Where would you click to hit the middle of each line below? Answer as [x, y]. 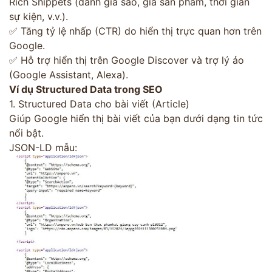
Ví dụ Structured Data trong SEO [86, 89]
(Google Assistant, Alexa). [69, 74]
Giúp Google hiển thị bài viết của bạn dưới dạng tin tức [136, 118]
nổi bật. [26, 133]
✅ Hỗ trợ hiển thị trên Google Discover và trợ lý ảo [127, 60]
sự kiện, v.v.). [39, 16]
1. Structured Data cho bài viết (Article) [99, 104]
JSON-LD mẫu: [43, 147]
